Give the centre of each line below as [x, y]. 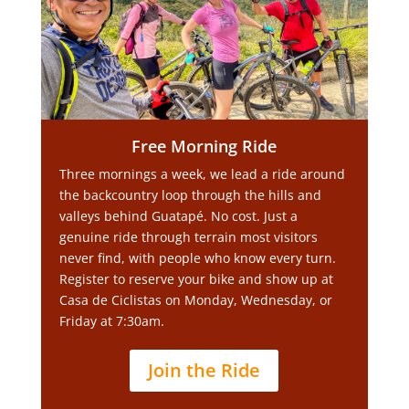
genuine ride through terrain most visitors [188, 237]
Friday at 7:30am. [111, 321]
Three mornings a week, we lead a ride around [202, 174]
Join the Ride [204, 370]
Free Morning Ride [204, 146]
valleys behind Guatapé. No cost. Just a [178, 216]
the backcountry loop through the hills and [190, 195]
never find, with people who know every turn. [197, 258]
